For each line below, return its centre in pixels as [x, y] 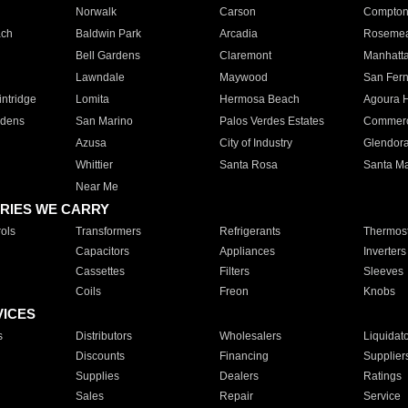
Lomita [92, 99]
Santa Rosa [248, 165]
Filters [234, 271]
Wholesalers [250, 336]
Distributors [103, 336]
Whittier [94, 165]
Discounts [100, 356]
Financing [244, 356]
